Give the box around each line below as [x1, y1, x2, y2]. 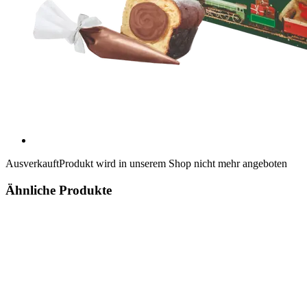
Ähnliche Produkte [5, 182, 112, 197]
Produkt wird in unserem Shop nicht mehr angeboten [59, 157, 287, 169]
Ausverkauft [5, 157, 59, 169]
